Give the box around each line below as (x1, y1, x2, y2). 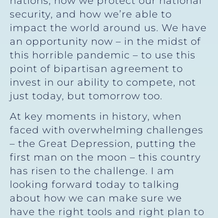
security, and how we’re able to (10, 8, 172, 20)
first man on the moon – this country (10, 151, 201, 163)
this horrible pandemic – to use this (10, 49, 196, 61)
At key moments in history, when (10, 110, 182, 123)
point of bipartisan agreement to (10, 62, 183, 74)
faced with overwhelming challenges (10, 124, 203, 136)
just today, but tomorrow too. (10, 90, 163, 102)
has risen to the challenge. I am (10, 165, 174, 177)
